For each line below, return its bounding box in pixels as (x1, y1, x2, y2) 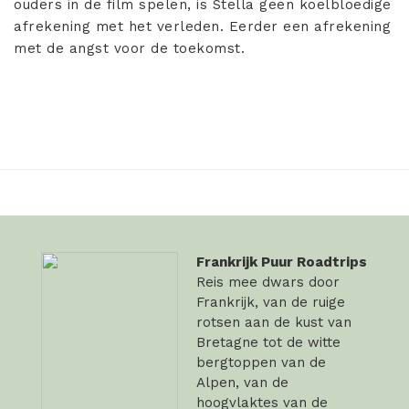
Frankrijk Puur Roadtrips (196, 254, 367, 271)
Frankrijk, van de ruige (196, 294, 345, 311)
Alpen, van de (196, 374, 288, 392)
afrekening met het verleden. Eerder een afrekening (14, 18, 391, 36)
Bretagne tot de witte (196, 334, 341, 351)
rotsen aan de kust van (196, 314, 351, 331)
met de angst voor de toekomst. (14, 40, 245, 58)
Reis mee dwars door (196, 274, 340, 291)
